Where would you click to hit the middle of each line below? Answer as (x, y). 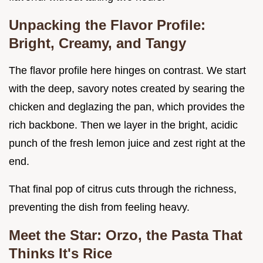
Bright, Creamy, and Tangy (97, 43)
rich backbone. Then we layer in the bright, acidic (123, 125)
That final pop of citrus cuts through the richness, (123, 189)
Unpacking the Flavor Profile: (107, 25)
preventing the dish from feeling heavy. (99, 208)
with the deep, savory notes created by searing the (127, 89)
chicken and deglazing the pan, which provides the (127, 107)
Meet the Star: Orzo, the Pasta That (126, 235)
